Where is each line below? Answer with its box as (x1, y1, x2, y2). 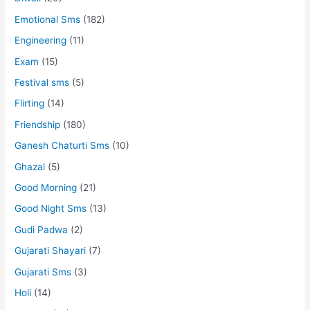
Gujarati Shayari (15, 245, 86, 257)
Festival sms (15, 77, 70, 88)
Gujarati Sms (15, 266, 72, 277)
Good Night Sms (15, 203, 87, 215)
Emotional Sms (15, 13, 81, 25)
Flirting (15, 98, 45, 109)
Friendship (15, 118, 61, 130)
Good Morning (15, 182, 77, 194)
